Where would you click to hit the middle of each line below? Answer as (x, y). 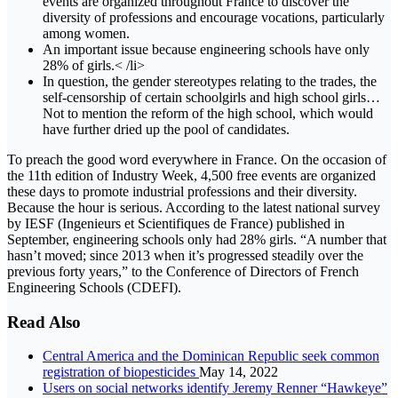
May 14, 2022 (239, 372)
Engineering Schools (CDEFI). (94, 287)
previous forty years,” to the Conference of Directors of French (183, 271)
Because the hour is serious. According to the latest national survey (194, 207)
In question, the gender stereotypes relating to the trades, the (210, 81)
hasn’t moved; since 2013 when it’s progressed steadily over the (185, 255)
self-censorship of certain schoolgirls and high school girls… (211, 97)
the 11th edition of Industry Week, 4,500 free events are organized (191, 175)
